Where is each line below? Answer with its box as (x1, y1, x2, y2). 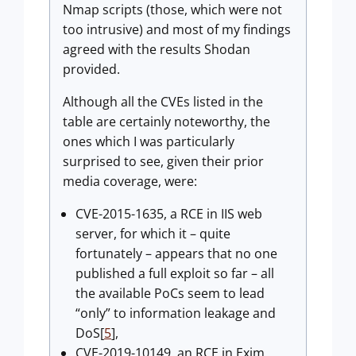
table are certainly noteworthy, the (63, 113, 270, 130)
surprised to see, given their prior (63, 153, 264, 170)
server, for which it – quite (75, 225, 230, 242)
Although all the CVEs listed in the (63, 93, 263, 110)
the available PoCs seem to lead (75, 284, 265, 302)
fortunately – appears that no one (75, 245, 277, 262)
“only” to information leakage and (75, 304, 276, 322)
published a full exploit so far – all (75, 265, 274, 282)
